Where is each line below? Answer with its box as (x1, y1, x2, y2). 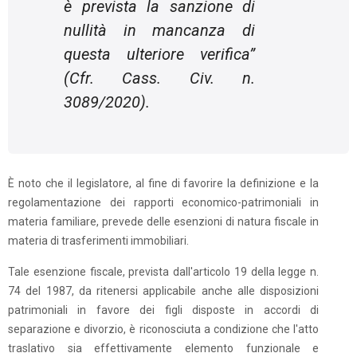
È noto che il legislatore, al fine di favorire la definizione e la (8, 177, 320, 190)
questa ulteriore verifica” (64, 45, 256, 64)
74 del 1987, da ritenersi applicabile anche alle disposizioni (8, 284, 320, 297)
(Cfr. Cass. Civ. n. (64, 69, 256, 88)
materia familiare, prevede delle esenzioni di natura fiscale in (8, 215, 320, 228)
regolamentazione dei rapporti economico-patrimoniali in (8, 196, 320, 209)
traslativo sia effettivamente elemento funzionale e (8, 342, 320, 355)
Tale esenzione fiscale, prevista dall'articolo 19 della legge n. (8, 265, 320, 278)
